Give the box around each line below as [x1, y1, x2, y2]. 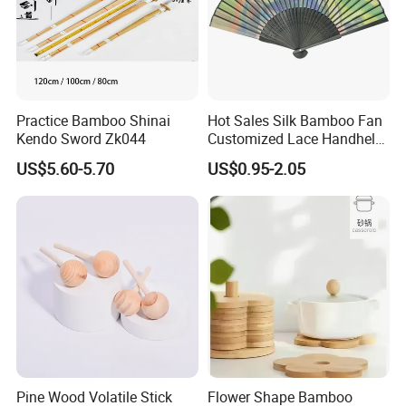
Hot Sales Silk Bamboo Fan [207, 110, 382, 130]
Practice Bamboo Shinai [16, 110, 171, 130]
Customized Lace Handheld [207, 128, 383, 149]
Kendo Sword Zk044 [16, 128, 147, 149]
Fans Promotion [207, 146, 310, 167]
